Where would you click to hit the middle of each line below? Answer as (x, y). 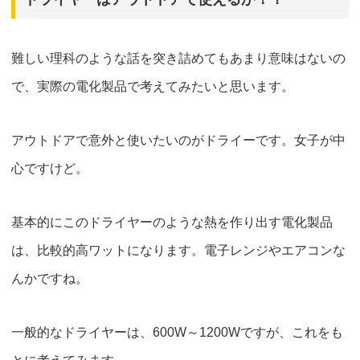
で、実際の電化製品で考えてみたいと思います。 (153, 87)
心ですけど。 (50, 169)
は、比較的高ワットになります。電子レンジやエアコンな (178, 251)
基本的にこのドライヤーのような (108, 223)
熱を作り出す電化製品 (268, 223)
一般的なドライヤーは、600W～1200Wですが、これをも (177, 333)
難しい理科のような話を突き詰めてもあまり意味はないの (178, 59)
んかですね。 (50, 279)
